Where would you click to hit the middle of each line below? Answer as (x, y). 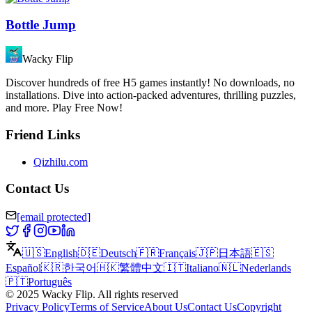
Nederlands (266, 268)
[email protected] (54, 217)
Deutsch (118, 253)
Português (50, 282)
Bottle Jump (41, 25)
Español (23, 268)
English (61, 253)
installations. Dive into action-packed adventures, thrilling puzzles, (151, 95)
